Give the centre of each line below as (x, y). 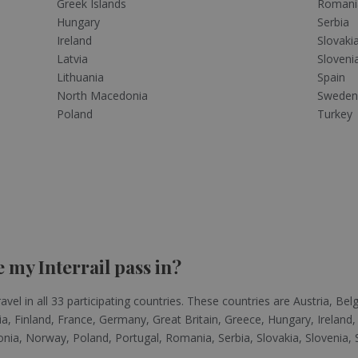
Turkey (335, 113)
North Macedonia (102, 95)
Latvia (72, 58)
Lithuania (80, 77)
